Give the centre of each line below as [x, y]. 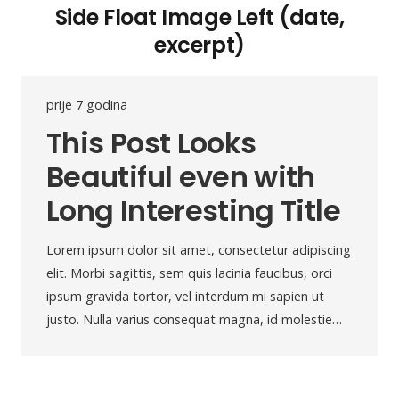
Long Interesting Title [193, 211]
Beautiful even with [181, 177]
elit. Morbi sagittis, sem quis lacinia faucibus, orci [189, 273]
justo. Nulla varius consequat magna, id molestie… [194, 319]
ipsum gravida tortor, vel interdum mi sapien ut [185, 296]
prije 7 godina [87, 105]
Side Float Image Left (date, [199, 17]
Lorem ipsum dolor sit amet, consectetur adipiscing [199, 249]
